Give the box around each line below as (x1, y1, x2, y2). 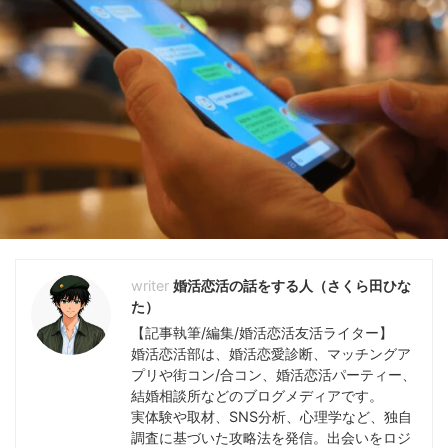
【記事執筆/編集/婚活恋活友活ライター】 (131, 324, 393, 342)
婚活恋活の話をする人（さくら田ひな (173, 277, 411, 295)
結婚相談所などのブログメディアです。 (131, 387, 383, 405)
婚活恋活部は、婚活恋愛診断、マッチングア (131, 345, 411, 363)
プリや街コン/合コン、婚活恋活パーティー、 (131, 366, 416, 384)
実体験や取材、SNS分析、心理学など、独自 (131, 408, 412, 426)
